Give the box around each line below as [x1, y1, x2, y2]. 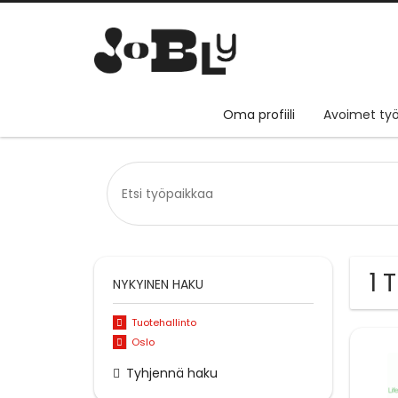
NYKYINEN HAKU [113, 275, 203, 294]
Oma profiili [223, 106, 295, 124]
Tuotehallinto [131, 315, 196, 330]
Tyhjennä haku [126, 363, 218, 382]
